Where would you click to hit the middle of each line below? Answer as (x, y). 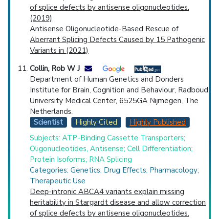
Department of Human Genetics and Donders (107, 79)
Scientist (48, 122)
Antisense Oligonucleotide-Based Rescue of (104, 29)
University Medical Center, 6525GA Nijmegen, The (114, 101)
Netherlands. (51, 112)
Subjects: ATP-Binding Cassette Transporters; (108, 138)
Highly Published (158, 122)
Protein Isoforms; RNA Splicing (81, 159)
